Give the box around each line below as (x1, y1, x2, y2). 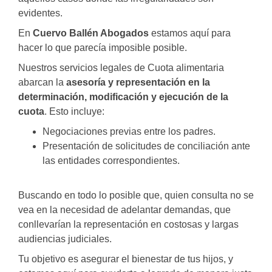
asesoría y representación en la (66, 77, 210, 87)
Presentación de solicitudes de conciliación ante (42, 141, 250, 151)
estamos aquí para (149, 28, 231, 38)
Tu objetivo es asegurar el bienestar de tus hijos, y (18, 254, 233, 264)
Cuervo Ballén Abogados (33, 28, 149, 38)
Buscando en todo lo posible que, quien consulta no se (18, 190, 254, 200)
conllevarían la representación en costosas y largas (18, 219, 239, 229)
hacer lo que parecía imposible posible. (18, 42, 187, 53)
